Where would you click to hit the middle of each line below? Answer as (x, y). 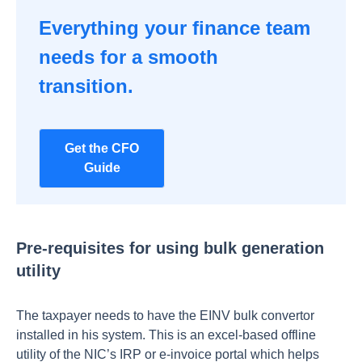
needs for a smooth (128, 57)
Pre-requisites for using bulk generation (170, 248)
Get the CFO (102, 148)
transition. (86, 86)
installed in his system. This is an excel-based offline (166, 335)
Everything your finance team (175, 28)
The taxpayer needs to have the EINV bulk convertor (165, 316)
